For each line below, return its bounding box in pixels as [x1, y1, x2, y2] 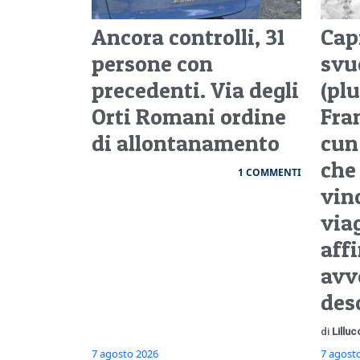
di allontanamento [92, 129, 280, 157]
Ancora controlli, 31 [92, 23, 284, 51]
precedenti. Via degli [92, 76, 299, 104]
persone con [92, 50, 213, 78]
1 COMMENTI [237, 166, 301, 180]
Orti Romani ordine [92, 103, 286, 131]
